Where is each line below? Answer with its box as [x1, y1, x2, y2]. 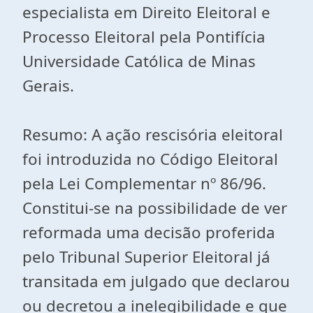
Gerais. [22, 75, 74, 96]
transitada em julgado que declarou [22, 270, 290, 292]
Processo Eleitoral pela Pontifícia [22, 26, 265, 48]
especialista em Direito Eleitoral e [22, 1, 270, 23]
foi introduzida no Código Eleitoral [22, 148, 278, 170]
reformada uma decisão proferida [22, 221, 275, 243]
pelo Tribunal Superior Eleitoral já [22, 246, 270, 268]
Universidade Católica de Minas [22, 50, 256, 72]
